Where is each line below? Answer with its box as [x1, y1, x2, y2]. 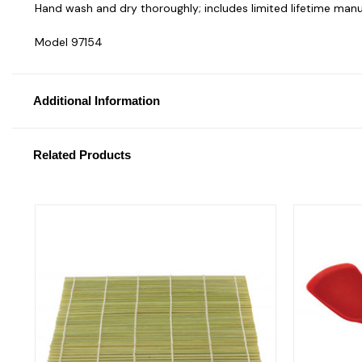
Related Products [32, 147, 131, 162]
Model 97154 [35, 34, 103, 49]
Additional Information [32, 93, 160, 107]
